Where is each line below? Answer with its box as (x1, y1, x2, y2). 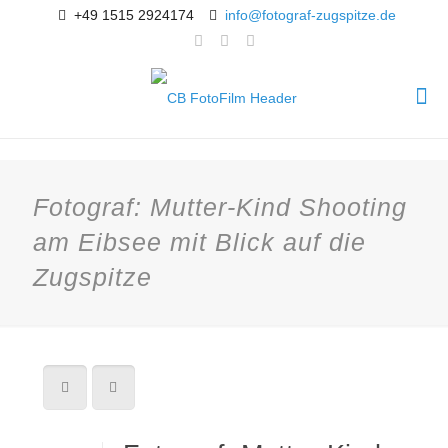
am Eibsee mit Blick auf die (33, 228, 366, 256)
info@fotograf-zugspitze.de (225, 7, 397, 23)
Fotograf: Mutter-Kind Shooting (33, 193, 407, 221)
